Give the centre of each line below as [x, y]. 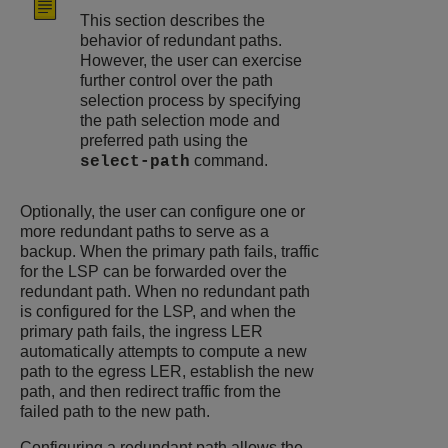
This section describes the [172, 21]
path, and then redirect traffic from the [150, 392]
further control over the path [176, 81]
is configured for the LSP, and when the [158, 312]
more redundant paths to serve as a [144, 232]
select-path [135, 162]
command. [229, 161]
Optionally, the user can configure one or [162, 212]
